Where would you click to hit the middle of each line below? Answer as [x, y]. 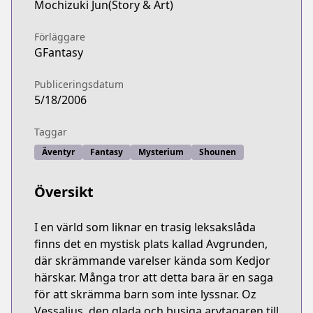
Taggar [51, 132]
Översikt [64, 192]
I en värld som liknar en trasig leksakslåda [145, 227]
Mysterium [161, 152]
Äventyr [58, 152]
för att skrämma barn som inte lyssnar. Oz [145, 294]
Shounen [218, 152]
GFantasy [59, 52]
